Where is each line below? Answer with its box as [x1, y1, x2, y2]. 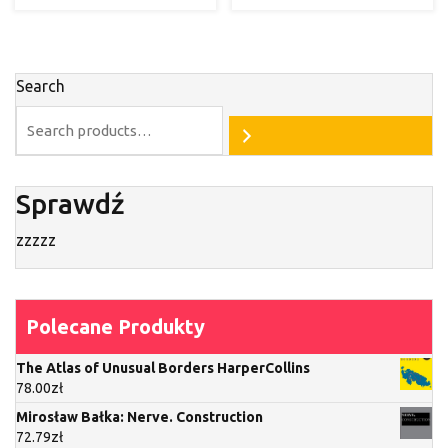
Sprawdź [16, 188, 125, 220]
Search [16, 77, 65, 96]
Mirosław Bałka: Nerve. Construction [16, 409, 263, 426]
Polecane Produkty [26, 315, 205, 339]
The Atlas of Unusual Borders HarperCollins [16, 360, 310, 377]
